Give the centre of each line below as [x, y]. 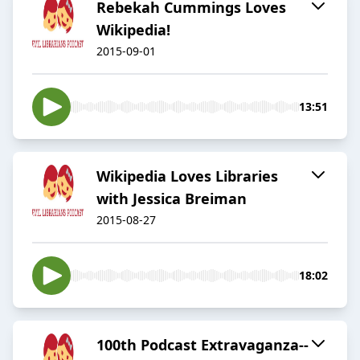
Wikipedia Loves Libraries [187, 176]
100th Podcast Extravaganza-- [202, 345]
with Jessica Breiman [172, 199]
